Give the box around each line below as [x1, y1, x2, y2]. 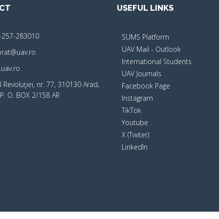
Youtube [122, 117, 148, 127]
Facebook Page [122, 81, 170, 90]
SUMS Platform [122, 32, 169, 42]
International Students [122, 56, 192, 66]
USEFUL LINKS [117, 3, 174, 13]
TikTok [122, 105, 141, 115]
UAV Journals [122, 68, 161, 78]
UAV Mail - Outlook [122, 44, 181, 54]
